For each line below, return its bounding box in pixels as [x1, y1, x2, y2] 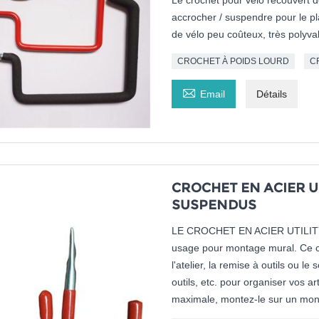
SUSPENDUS [171, 197, 256, 214]
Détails [256, 88, 287, 100]
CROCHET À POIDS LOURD [177, 56, 289, 67]
